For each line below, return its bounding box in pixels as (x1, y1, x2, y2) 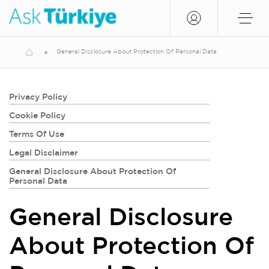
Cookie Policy (9, 112, 65, 119)
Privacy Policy (9, 94, 67, 101)
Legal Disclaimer (9, 150, 78, 157)
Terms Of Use (9, 131, 64, 138)
